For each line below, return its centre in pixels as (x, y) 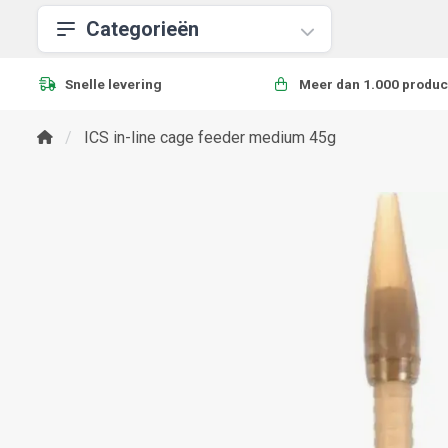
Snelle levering (113, 84)
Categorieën (142, 29)
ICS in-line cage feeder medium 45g (210, 137)
